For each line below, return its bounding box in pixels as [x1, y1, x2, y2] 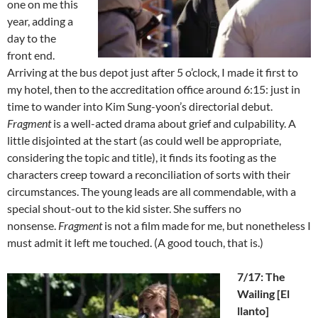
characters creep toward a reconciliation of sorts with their [7, 168, 290, 182]
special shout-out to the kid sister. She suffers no [7, 202, 241, 216]
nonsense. [7, 219, 58, 233]
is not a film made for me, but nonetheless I [102, 219, 311, 233]
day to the [7, 31, 56, 45]
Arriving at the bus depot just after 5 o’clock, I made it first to [7, 65, 298, 79]
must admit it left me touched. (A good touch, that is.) [7, 236, 263, 250]
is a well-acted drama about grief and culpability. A [51, 116, 296, 131]
